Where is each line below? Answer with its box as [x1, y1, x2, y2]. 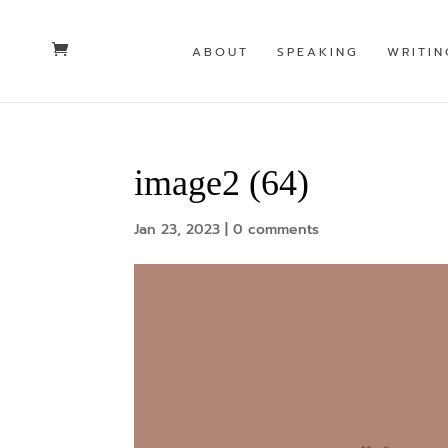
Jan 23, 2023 [134, 219, 221, 240]
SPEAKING [276, 43, 359, 61]
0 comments [233, 219, 320, 240]
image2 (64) [134, 163, 310, 203]
